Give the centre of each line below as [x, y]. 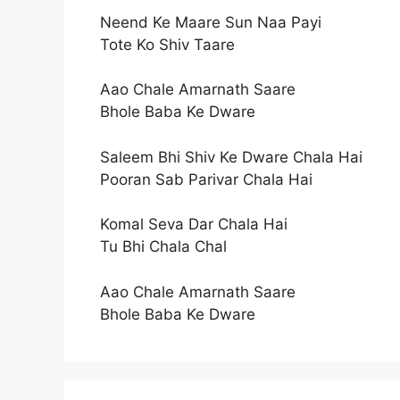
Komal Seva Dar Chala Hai [194, 224]
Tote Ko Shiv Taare [167, 44]
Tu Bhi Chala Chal [163, 246]
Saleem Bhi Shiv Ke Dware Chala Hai [231, 157]
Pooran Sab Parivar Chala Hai [206, 179]
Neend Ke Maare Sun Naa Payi [211, 22]
